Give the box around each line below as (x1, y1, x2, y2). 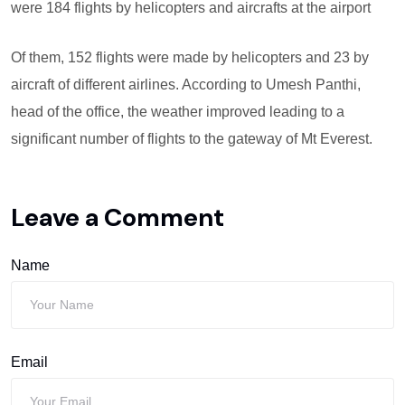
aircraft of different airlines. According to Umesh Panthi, (11, 77, 361, 93)
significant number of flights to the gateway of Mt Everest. (11, 131, 372, 147)
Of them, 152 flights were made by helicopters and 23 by (11, 50, 369, 66)
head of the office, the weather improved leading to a (11, 104, 344, 120)
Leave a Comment (11, 201, 224, 235)
